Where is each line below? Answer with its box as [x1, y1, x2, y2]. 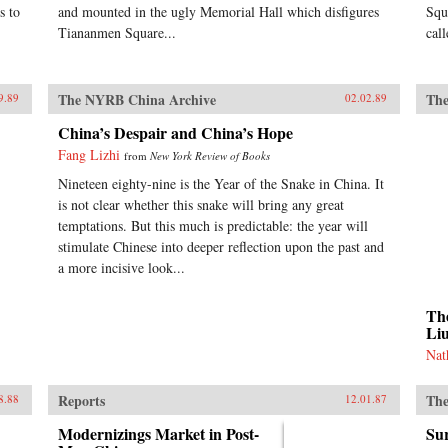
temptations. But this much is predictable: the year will [57, 215, 368, 235]
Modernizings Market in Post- [57, 421, 259, 445]
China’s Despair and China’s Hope [57, 120, 293, 144]
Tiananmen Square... [57, 22, 176, 42]
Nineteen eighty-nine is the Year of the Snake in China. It [57, 173, 384, 193]
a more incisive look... [57, 257, 185, 277]
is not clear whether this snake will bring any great [57, 194, 344, 214]
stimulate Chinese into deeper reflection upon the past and [57, 236, 384, 256]
